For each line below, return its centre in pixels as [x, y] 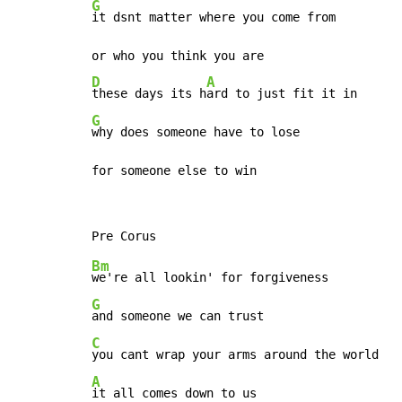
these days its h [149, 94]
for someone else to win [174, 171]
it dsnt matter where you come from [214, 17]
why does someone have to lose [196, 132]
